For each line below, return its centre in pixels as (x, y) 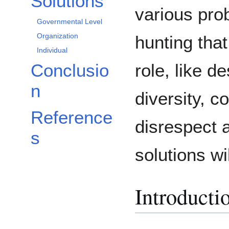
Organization (58, 36)
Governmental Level (70, 22)
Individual (52, 50)
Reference (72, 118)
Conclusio (70, 71)
